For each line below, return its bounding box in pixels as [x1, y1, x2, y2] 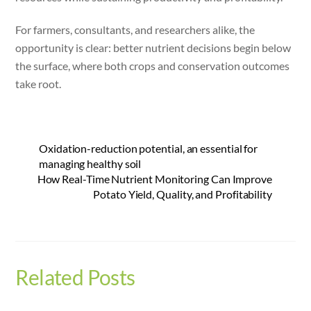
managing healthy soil [39, 156, 142, 170]
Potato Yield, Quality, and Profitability [93, 187, 272, 201]
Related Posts [15, 264, 135, 290]
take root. [15, 76, 62, 90]
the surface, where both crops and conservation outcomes [15, 58, 290, 72]
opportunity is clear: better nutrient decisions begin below [15, 40, 292, 54]
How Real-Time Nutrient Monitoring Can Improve [37, 171, 272, 185]
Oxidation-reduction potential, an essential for [39, 141, 258, 155]
